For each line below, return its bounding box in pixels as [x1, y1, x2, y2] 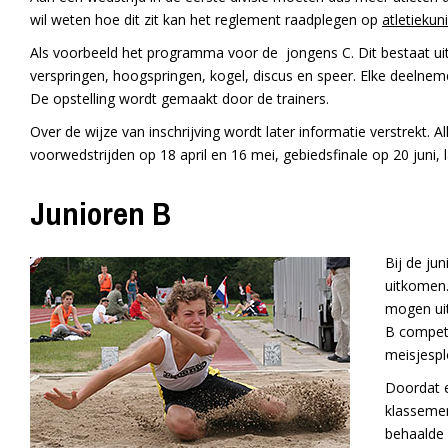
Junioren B [30, 192, 171, 236]
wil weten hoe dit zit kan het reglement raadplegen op [30, 10, 382, 30]
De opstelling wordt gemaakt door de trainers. [30, 89, 329, 109]
